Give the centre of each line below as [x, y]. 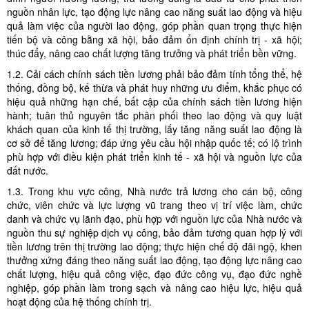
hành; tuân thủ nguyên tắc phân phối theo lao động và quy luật [154, 115]
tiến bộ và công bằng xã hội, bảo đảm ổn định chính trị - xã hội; [154, 39]
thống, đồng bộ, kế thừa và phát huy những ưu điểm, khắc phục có [154, 88]
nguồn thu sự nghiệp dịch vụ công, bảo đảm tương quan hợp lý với [154, 232]
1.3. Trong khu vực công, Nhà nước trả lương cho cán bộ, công [154, 191]
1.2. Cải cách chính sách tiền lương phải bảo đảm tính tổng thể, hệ [154, 74]
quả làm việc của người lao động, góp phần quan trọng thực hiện [154, 26]
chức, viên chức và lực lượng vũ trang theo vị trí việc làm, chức [154, 205]
